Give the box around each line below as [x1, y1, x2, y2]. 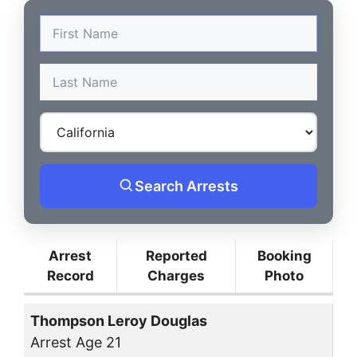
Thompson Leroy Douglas [30, 312, 207, 330]
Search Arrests [135, 177, 238, 194]
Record [46, 267, 94, 284]
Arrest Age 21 [30, 334, 121, 351]
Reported [145, 247, 207, 264]
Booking [257, 247, 312, 264]
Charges [147, 267, 205, 284]
